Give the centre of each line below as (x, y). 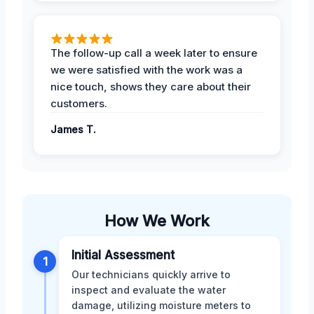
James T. (73, 129)
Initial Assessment (123, 255)
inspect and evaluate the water (149, 289)
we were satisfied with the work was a (146, 69)
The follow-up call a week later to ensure (154, 53)
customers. (79, 103)
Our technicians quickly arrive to (151, 274)
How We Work (157, 220)
